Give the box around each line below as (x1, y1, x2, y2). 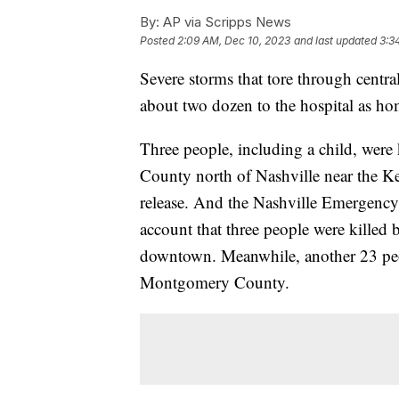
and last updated (294, 33, 377, 47)
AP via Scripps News (159, 12, 291, 30)
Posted (140, 33, 177, 47)
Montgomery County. (140, 270, 289, 293)
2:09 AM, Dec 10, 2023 (177, 33, 290, 47)
